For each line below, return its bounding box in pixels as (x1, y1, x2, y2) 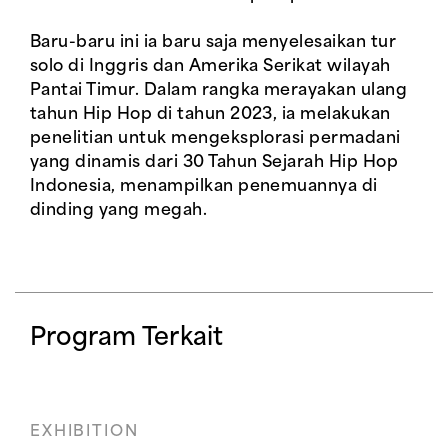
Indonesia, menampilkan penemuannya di (30, 179, 378, 195)
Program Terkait (30, 327, 224, 351)
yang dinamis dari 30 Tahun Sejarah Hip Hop (30, 155, 399, 171)
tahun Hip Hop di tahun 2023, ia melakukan (30, 107, 391, 123)
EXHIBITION (30, 425, 139, 440)
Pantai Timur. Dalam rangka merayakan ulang (30, 83, 408, 99)
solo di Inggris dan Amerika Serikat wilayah (30, 59, 391, 75)
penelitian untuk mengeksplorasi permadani (30, 131, 401, 147)
